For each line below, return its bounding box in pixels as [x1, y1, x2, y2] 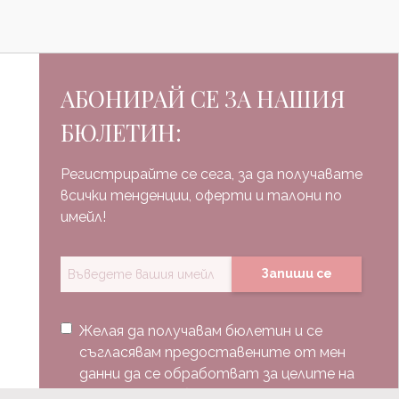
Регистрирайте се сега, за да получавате [61, 165, 363, 183]
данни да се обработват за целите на [79, 364, 355, 382]
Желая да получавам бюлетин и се [79, 322, 323, 339]
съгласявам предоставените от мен [79, 343, 346, 361]
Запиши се [261, 266, 333, 281]
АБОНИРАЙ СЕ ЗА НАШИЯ [61, 82, 346, 114]
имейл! [61, 208, 107, 225]
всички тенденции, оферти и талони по [61, 186, 343, 204]
